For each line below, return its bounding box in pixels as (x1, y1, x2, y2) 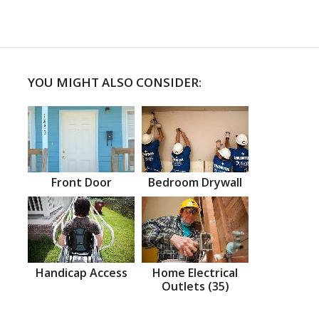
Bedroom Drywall (148, 174, 242, 190)
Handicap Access (35, 264, 127, 281)
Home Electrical (152, 264, 238, 281)
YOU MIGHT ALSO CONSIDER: (28, 73, 202, 90)
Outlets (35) (161, 278, 229, 294)
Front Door (51, 174, 112, 190)
